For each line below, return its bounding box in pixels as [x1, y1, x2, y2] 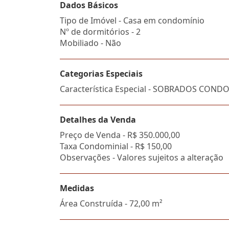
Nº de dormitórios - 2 [60, 26, 141, 37]
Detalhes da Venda [60, 114, 136, 125]
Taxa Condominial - [60, 141, 135, 152]
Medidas [60, 182, 94, 194]
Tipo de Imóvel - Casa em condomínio [60, 15, 204, 26]
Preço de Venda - [60, 129, 127, 141]
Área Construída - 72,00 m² [60, 198, 163, 209]
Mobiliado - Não [60, 37, 121, 49]
